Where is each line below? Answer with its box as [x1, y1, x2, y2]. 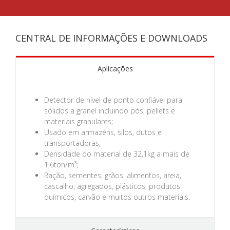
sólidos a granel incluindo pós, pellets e [44, 105, 175, 116]
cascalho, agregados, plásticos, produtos [44, 181, 180, 191]
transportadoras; [44, 138, 101, 148]
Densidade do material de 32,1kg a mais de [44, 148, 189, 159]
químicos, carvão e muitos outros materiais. [44, 191, 190, 202]
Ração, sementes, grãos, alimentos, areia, [44, 170, 181, 180]
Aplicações [97, 63, 133, 73]
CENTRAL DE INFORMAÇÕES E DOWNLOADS [15, 31, 207, 44]
